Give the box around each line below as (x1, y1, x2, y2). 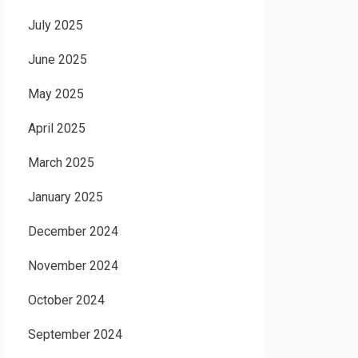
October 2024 (27, 292, 105, 308)
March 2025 (27, 155, 94, 170)
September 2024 (27, 327, 122, 342)
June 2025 (27, 52, 87, 67)
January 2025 (27, 189, 103, 205)
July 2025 (27, 18, 83, 33)
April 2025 (27, 121, 86, 136)
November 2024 (27, 258, 118, 273)
